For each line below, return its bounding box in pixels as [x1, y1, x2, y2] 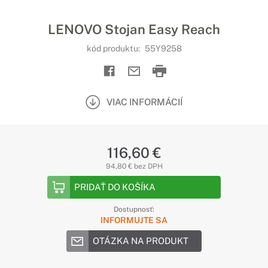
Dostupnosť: [114, 205, 154, 214]
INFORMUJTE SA [100, 215, 167, 225]
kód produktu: [86, 44, 142, 53]
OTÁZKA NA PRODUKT [93, 236, 188, 246]
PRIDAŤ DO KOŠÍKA [74, 182, 156, 192]
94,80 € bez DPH [105, 162, 163, 170]
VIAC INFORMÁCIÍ [106, 96, 182, 107]
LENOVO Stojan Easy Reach [48, 22, 220, 37]
